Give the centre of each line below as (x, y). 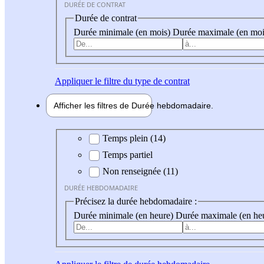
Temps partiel (128, 155)
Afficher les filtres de (93, 105)
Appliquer (74, 81)
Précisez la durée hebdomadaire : (136, 202)
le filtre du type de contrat (141, 81)
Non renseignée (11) (140, 171)
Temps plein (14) (134, 138)
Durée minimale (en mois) (123, 32)
